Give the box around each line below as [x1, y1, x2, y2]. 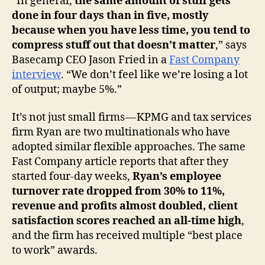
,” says [215, 38, 247, 52]
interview [12, 67, 61, 82]
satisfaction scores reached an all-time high [12, 214, 241, 228]
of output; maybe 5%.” [12, 82, 122, 96]
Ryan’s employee [132, 170, 221, 184]
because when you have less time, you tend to [12, 23, 250, 37]
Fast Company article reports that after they [12, 155, 228, 169]
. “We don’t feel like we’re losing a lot [61, 67, 248, 82]
